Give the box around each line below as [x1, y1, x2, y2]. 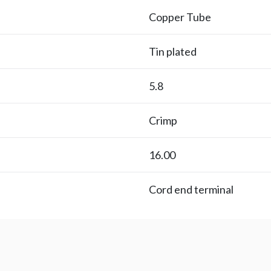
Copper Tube [149, 10, 211, 24]
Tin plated [149, 44, 197, 58]
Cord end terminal [149, 182, 233, 196]
